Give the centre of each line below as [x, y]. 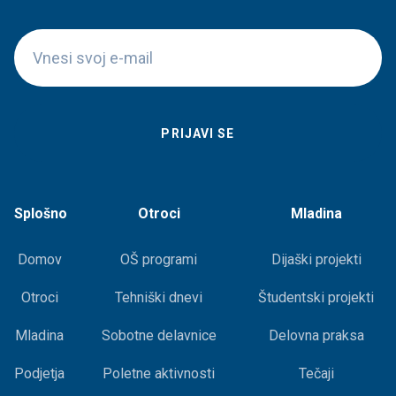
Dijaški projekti [316, 260]
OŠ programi [159, 260]
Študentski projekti [316, 298]
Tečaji [316, 374]
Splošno [41, 214]
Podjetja [39, 374]
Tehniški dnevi [159, 298]
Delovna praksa [316, 336]
